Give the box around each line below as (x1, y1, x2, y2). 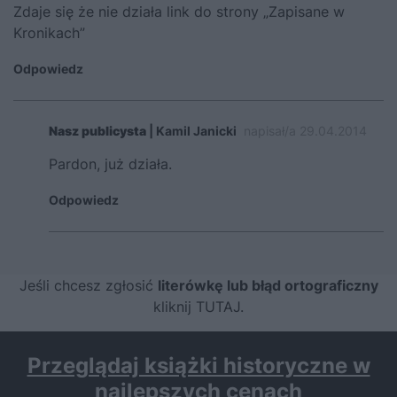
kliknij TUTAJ (153, 297, 240, 315)
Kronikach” (13, 23, 85, 42)
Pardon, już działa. (49, 154, 172, 173)
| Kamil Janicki (146, 122, 237, 138)
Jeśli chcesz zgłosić (19, 276, 158, 294)
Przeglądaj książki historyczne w (27, 352, 370, 378)
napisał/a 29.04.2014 (244, 122, 367, 138)
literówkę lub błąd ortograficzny (157, 276, 378, 294)
